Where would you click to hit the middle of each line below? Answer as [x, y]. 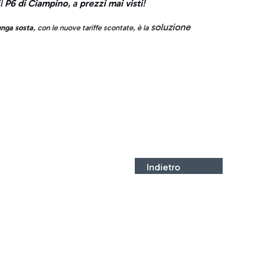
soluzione [170, 27]
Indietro [164, 167]
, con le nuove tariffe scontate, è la [91, 28]
